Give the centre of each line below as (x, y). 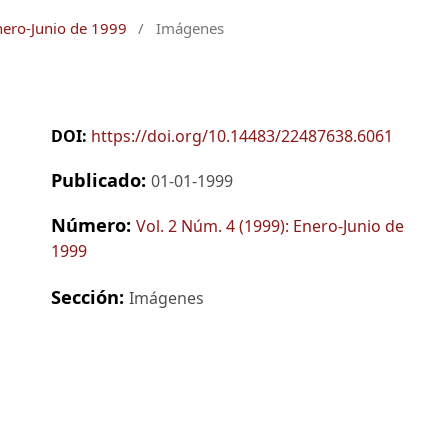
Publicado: (100, 179)
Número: (93, 224)
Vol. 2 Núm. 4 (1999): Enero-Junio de (269, 225)
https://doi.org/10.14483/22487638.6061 (241, 135)
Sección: (89, 297)
